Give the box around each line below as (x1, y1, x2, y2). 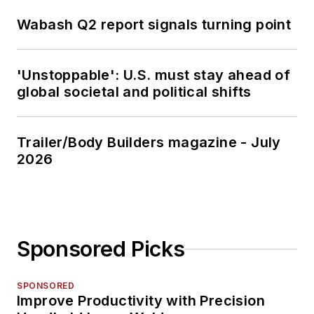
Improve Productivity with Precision (17, 292, 265, 310)
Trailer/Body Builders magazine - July (17, 134, 281, 151)
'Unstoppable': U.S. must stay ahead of (17, 67, 291, 84)
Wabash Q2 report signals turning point (17, 16, 292, 34)
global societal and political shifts (17, 83, 252, 101)
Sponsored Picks (17, 236, 185, 262)
